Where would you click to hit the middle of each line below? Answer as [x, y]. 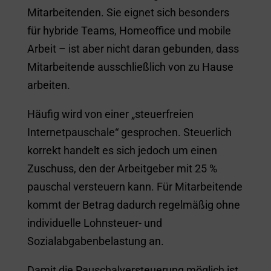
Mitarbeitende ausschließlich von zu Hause [130, 67]
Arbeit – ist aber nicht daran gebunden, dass [133, 49]
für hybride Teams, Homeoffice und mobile [129, 31]
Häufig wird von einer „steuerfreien [110, 114]
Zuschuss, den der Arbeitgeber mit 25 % [122, 168]
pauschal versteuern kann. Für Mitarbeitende [135, 187]
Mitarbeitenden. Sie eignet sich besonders [128, 12]
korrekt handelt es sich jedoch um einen [122, 150]
